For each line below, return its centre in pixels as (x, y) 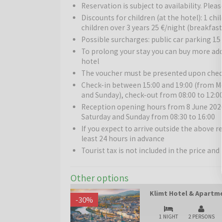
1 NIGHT (168, 216)
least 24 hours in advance (123, 138)
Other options (99, 178)
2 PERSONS (201, 216)
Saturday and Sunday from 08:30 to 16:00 (148, 116)
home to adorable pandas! (109, 21)
